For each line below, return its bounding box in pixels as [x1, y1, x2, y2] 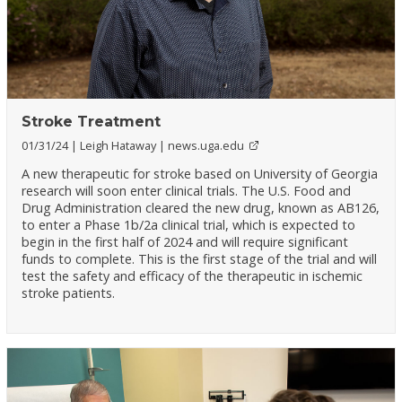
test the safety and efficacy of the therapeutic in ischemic [22, 267, 363, 284]
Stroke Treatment [22, 112, 162, 130]
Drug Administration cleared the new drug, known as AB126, [22, 198, 380, 216]
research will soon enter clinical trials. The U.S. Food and [22, 181, 352, 199]
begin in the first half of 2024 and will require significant [22, 232, 349, 250]
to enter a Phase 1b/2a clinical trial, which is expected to [22, 215, 356, 233]
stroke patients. [22, 284, 116, 301]
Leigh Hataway [80, 136, 160, 153]
